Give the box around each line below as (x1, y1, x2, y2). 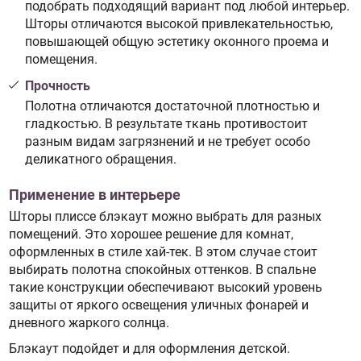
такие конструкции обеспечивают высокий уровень (8, 279, 322, 295)
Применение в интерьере (8, 187, 180, 204)
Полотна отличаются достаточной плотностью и (24, 98, 320, 114)
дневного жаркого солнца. (8, 314, 169, 330)
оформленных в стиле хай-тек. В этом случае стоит (8, 243, 317, 259)
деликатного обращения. (24, 151, 176, 168)
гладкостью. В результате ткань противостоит (24, 116, 308, 132)
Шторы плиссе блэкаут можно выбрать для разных (8, 208, 322, 224)
